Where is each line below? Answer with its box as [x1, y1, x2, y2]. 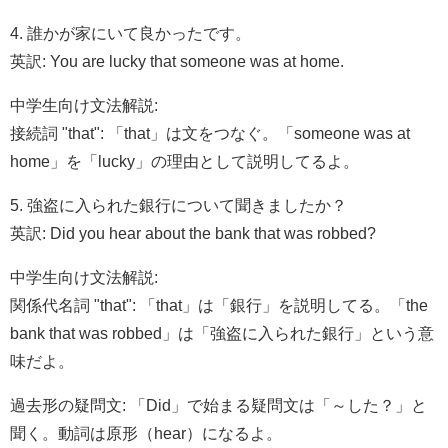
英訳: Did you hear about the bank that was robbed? [10, 224, 376, 241]
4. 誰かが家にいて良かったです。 [10, 24, 251, 41]
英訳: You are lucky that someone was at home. [10, 52, 344, 69]
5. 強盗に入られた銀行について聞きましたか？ [10, 196, 347, 213]
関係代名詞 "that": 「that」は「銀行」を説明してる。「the [10, 296, 428, 313]
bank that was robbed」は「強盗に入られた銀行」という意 [10, 324, 434, 341]
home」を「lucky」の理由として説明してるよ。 [10, 152, 359, 169]
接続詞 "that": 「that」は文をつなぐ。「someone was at [10, 124, 410, 141]
